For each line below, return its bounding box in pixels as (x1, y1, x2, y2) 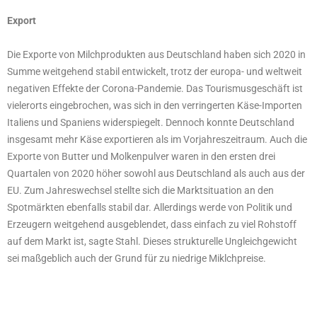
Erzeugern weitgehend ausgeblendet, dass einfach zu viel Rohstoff (7, 219, 296, 231)
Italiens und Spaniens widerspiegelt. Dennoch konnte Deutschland (7, 117, 294, 129)
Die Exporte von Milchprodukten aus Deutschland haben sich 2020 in (7, 49, 306, 61)
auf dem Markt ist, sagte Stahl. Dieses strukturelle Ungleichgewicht (7, 236, 297, 248)
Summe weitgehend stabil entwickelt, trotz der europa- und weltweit (7, 66, 302, 78)
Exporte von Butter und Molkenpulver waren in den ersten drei (7, 151, 275, 163)
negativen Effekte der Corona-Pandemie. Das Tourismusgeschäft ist (7, 83, 303, 95)
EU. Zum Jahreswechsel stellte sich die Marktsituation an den (7, 185, 274, 197)
